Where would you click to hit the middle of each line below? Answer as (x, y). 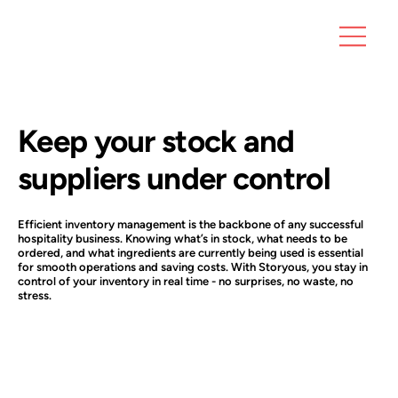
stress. (35, 295)
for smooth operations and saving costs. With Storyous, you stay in (193, 267)
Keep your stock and (156, 141)
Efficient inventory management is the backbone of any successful (191, 224)
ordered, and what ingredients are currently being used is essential (191, 252)
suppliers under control (174, 178)
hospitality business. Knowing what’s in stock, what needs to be (183, 238)
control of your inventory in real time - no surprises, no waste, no (186, 281)
